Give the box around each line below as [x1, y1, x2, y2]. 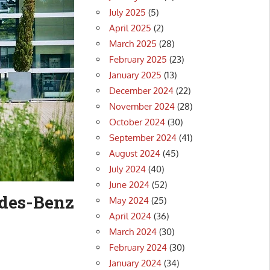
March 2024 [109, 225, 157, 237]
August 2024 [109, 147, 161, 159]
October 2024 [109, 116, 166, 128]
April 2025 [109, 22, 152, 34]
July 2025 [109, 6, 146, 18]
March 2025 [109, 37, 157, 49]
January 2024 [109, 257, 162, 269]
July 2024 [109, 163, 146, 175]
